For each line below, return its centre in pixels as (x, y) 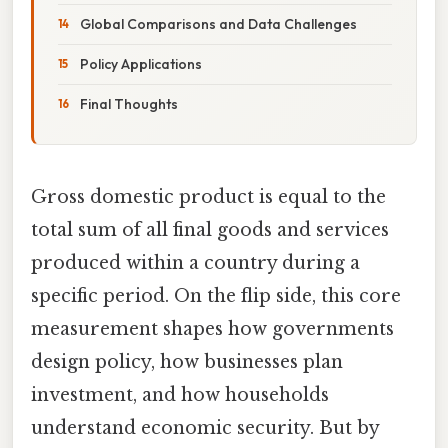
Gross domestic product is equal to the (208, 196)
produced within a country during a (195, 262)
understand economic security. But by (205, 427)
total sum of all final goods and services (210, 229)
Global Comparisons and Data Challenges (218, 23)
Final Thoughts (129, 103)
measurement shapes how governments (212, 328)
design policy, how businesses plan (187, 361)
